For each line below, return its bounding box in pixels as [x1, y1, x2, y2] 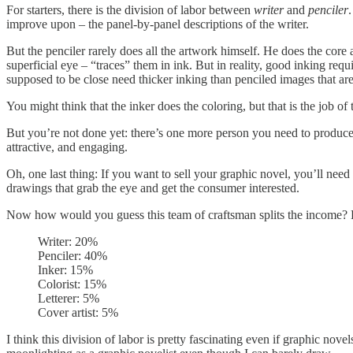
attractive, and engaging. [6, 139, 128, 154]
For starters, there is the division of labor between [6, 2, 254, 17]
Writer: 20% [38, 234, 98, 248]
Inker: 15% [38, 262, 93, 277]
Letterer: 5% [38, 291, 99, 305]
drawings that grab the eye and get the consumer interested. [6, 180, 299, 195]
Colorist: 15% [38, 277, 106, 291]
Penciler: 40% [38, 248, 107, 262]
